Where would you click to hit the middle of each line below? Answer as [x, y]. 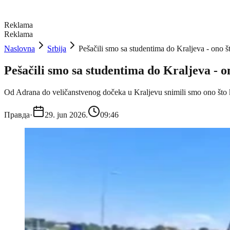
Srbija [57, 49]
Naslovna [20, 49]
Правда [17, 114]
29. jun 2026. [66, 114]
